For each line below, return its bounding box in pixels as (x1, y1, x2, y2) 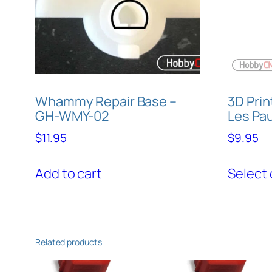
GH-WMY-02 (35, 106, 110, 125)
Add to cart (35, 165, 102, 183)
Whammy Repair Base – (35, 92, 177, 110)
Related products (35, 236, 102, 248)
